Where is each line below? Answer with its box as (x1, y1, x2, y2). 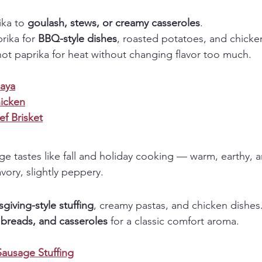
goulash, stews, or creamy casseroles (27, 16, 200, 30)
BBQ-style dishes (38, 32, 117, 46)
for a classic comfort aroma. (108, 215, 239, 228)
